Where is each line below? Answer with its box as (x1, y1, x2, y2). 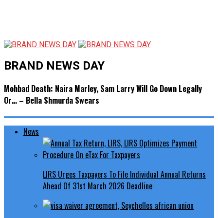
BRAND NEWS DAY (4, 58, 105, 73)
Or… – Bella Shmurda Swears (4, 94, 99, 107)
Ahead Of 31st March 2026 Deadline (43, 180, 152, 192)
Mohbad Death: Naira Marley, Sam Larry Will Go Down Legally (4, 83, 202, 95)
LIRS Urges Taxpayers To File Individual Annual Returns (43, 168, 206, 181)
